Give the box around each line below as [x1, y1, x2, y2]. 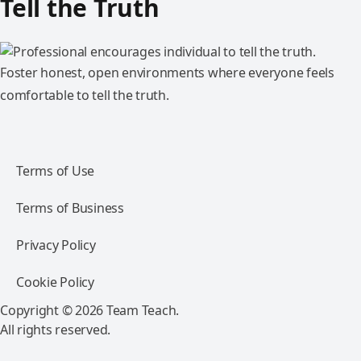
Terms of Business [16, 199, 124, 217]
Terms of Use [16, 162, 94, 180]
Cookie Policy [16, 273, 94, 291]
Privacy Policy [16, 236, 96, 254]
